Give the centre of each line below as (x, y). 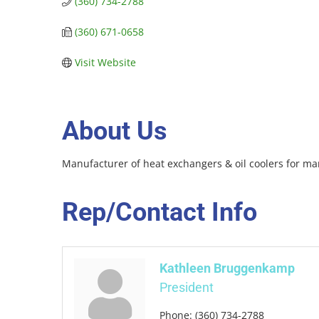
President (187, 288)
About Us (115, 131)
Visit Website (105, 62)
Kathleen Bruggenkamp (227, 268)
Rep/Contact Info (159, 213)
